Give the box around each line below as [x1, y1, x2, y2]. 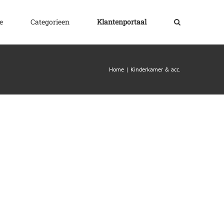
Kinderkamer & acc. [130, 65, 180, 73]
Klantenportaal [97, 16, 146, 26]
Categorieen [30, 16, 69, 26]
